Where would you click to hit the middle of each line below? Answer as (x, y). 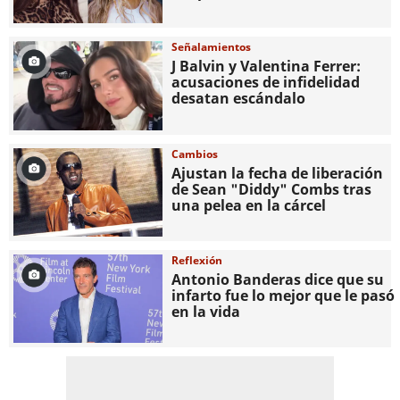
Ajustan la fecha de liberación (278, 173)
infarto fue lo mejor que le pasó (283, 295)
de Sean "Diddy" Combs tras (272, 189)
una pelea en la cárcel (249, 205)
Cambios (195, 154)
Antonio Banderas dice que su (278, 279)
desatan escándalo (239, 99)
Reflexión (197, 260)
